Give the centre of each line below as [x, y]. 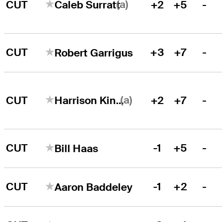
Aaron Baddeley [94, 187]
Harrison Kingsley [120, 100]
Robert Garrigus [94, 53]
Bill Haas [77, 148]
